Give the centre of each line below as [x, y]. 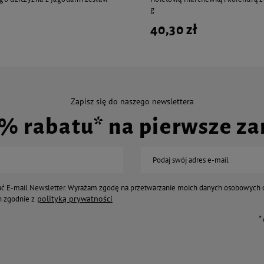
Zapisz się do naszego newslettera [132, 101]
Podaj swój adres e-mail [191, 160]
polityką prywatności [75, 198]
